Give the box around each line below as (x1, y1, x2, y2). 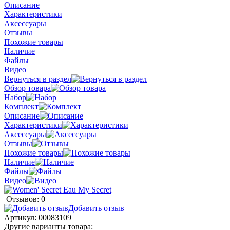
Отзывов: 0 (6, 194, 45, 203)
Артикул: (4, 213, 39, 222)
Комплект (4, 102, 39, 111)
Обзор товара (4, 83, 51, 92)
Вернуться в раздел (4, 74, 71, 83)
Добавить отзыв (68, 203, 124, 213)
